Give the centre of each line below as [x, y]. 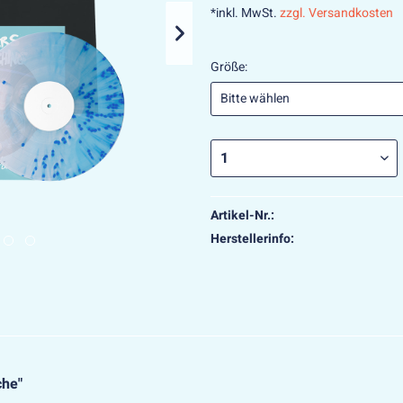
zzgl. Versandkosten [336, 13]
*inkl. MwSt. [245, 13]
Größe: [229, 67]
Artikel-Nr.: [242, 215]
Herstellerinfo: [252, 239]
